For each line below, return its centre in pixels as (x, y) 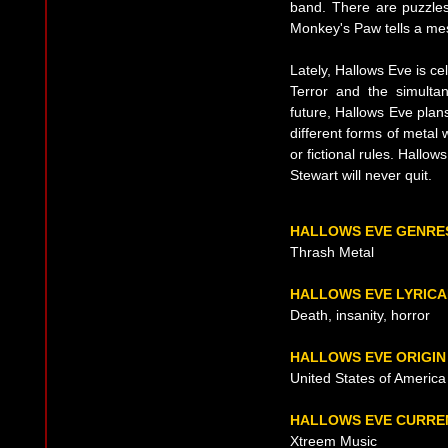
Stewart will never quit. (361, 175)
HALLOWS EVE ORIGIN (368, 357)
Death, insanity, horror (360, 315)
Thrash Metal (332, 252)
